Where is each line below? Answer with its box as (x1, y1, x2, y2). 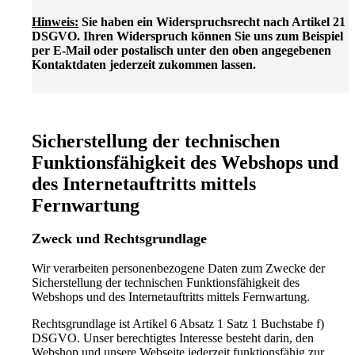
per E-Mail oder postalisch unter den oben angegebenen (32, 43, 331, 57)
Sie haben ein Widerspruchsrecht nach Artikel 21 (78, 14, 345, 29)
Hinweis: (32, 14, 78, 29)
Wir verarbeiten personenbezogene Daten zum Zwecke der (32, 261, 325, 275)
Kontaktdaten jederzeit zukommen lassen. (32, 57, 256, 71)
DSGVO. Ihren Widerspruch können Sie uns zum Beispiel (32, 29, 343, 43)
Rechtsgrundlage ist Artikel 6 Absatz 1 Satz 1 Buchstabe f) (32, 316, 324, 330)
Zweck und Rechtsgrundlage (32, 230, 207, 246)
